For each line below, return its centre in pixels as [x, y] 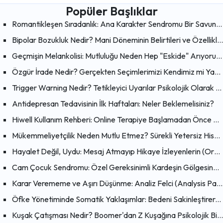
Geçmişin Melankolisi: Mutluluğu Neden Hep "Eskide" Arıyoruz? [219, 56]
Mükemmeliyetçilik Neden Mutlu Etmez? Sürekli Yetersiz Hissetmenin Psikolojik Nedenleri [217, 136]
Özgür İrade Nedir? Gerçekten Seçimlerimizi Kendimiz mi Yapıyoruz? [218, 72]
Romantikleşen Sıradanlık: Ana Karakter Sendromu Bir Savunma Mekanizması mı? [219, 24]
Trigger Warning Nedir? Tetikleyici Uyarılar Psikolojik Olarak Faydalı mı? [219, 88]
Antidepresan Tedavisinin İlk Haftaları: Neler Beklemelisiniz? [113, 104]
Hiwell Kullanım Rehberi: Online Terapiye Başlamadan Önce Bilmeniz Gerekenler [216, 120]
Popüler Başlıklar [111, 11]
